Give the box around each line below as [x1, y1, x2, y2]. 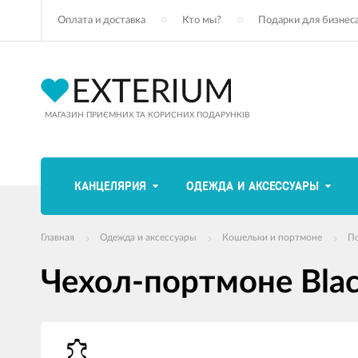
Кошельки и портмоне [222, 233, 322, 242]
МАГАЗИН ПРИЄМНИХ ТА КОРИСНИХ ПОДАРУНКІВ [45, 110, 249, 119]
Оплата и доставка [58, 15, 145, 26]
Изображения [40, 323, 111, 334]
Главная [41, 233, 74, 242]
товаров [40, 338, 82, 349]
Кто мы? [182, 15, 221, 26]
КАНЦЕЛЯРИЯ [74, 180, 146, 193]
